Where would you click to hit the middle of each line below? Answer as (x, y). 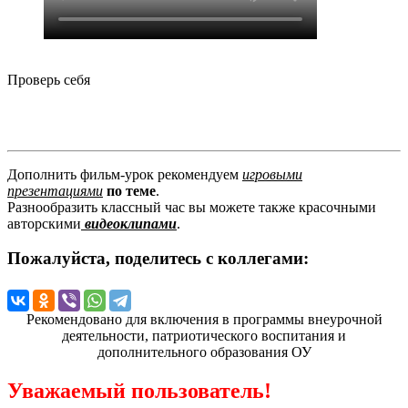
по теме (131, 190)
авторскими (44, 223)
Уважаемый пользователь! (139, 391)
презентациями (55, 190)
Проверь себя (49, 79)
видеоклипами (129, 223)
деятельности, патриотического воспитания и (204, 336)
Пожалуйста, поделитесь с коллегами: (158, 259)
